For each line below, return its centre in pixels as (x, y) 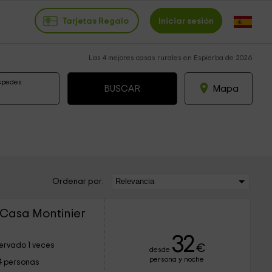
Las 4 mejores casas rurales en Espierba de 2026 (171, 58)
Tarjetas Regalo (95, 21)
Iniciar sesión (186, 21)
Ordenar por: (78, 182)
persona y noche (176, 259)
